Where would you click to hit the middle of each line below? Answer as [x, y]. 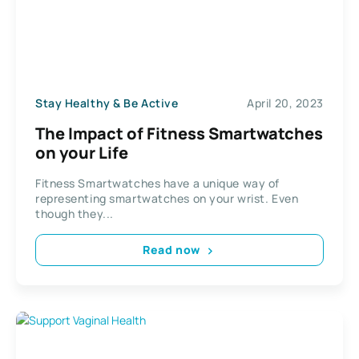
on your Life [82, 152]
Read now [171, 250]
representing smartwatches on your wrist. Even [167, 198]
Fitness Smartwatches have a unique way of [157, 183]
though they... [75, 213]
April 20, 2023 [285, 103]
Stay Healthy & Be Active [107, 103]
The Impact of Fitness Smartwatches [179, 133]
